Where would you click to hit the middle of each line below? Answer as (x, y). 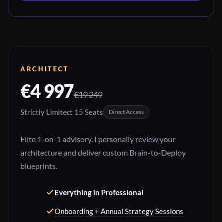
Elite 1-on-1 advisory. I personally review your (98, 139)
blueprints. (39, 166)
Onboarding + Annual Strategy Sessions (119, 211)
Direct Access (126, 112)
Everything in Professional (99, 193)
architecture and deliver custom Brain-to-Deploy (103, 153)
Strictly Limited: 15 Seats (62, 112)
